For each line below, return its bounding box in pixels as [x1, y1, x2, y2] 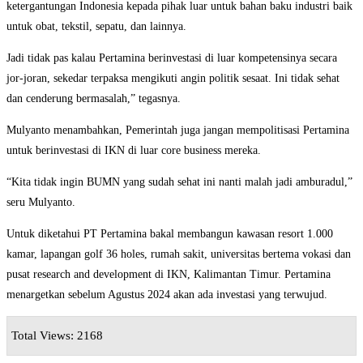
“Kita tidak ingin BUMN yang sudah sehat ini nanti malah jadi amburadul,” [6, 176, 352, 189]
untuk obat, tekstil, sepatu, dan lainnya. [6, 20, 186, 33]
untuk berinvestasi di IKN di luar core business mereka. [6, 144, 261, 157]
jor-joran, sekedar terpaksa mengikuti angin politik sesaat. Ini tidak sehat [6, 72, 340, 85]
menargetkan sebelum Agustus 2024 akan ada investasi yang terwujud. [6, 288, 327, 301]
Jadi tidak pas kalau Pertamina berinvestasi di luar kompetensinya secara [6, 52, 337, 65]
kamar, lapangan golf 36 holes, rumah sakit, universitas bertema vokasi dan [6, 248, 351, 261]
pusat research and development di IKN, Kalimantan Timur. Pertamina [6, 268, 331, 281]
